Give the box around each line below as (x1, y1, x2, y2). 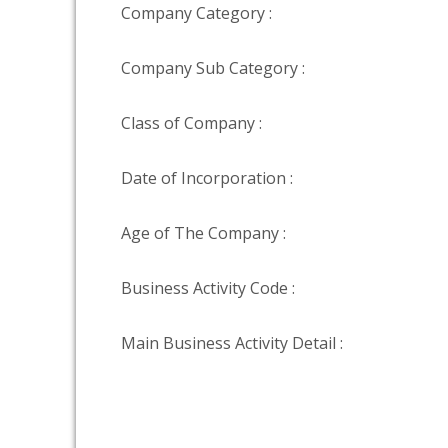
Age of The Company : (121, 222, 286, 244)
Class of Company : (121, 112, 262, 134)
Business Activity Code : (121, 277, 295, 299)
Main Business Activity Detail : (121, 332, 343, 354)
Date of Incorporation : (121, 167, 293, 189)
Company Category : (121, 2, 272, 24)
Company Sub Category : (121, 57, 305, 79)
